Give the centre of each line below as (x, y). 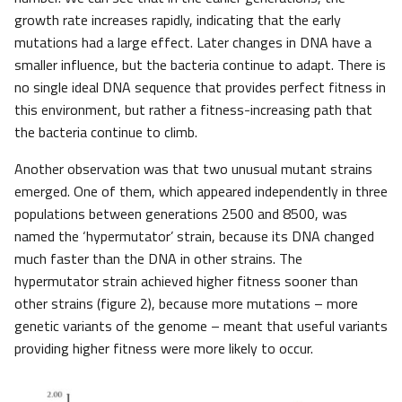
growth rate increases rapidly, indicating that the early (178, 20)
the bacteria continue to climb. (106, 132)
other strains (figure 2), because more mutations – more (186, 304)
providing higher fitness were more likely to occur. (164, 349)
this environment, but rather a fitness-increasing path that (193, 110)
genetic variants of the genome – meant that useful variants (201, 326)
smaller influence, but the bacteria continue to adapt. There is (200, 65)
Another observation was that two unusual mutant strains (193, 169)
